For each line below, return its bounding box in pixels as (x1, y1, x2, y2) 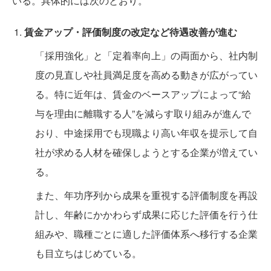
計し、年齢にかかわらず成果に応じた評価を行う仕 (35, 207, 258, 221)
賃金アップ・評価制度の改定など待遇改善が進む (24, 25, 237, 39)
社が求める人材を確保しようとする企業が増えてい (35, 145, 258, 159)
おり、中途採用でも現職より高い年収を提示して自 (35, 126, 258, 140)
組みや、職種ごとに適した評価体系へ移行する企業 (35, 227, 258, 241)
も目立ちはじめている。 (35, 246, 142, 260)
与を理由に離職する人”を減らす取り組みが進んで (35, 106, 251, 120)
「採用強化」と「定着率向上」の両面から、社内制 (35, 48, 258, 62)
